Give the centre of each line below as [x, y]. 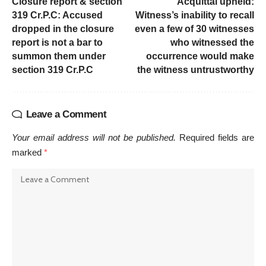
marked [28, 152]
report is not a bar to [57, 42]
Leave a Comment [66, 114]
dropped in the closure [63, 28]
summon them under [59, 56]
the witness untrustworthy [196, 69]
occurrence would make [200, 56]
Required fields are [217, 137]
